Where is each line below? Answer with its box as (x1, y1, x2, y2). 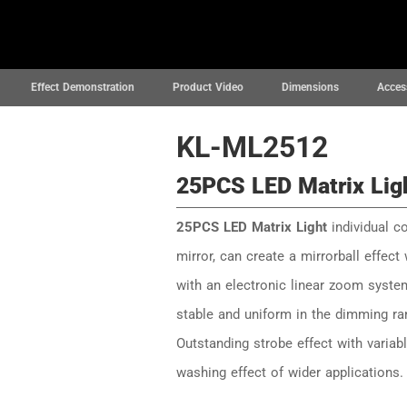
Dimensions (281, 81, 339, 94)
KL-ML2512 (175, 130, 328, 165)
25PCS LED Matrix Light (175, 219, 327, 236)
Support (233, 25, 281, 42)
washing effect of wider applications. (175, 364, 403, 382)
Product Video (172, 81, 243, 94)
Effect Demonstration (30, 81, 134, 94)
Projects (124, 25, 177, 42)
